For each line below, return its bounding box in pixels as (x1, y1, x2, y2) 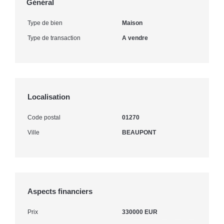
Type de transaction (27, 34, 80, 41)
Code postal (27, 113, 60, 121)
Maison (122, 19, 142, 26)
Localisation (27, 92, 70, 101)
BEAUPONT (122, 128, 156, 136)
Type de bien (27, 19, 62, 26)
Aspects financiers (27, 186, 92, 195)
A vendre (122, 34, 148, 41)
